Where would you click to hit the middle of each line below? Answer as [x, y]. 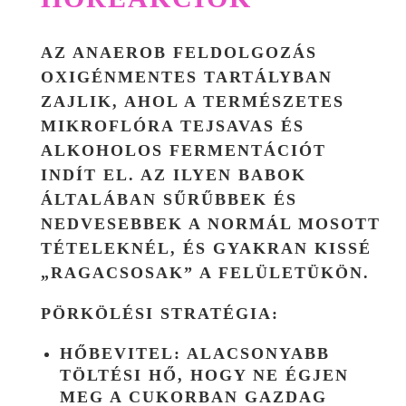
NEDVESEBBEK [112, 223]
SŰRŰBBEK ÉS [230, 199]
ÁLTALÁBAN [102, 199]
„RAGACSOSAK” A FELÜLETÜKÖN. [205, 272]
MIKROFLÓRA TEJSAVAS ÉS [173, 126]
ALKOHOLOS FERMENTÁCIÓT [184, 150]
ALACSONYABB [256, 353]
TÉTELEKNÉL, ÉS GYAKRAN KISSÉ [206, 248]
